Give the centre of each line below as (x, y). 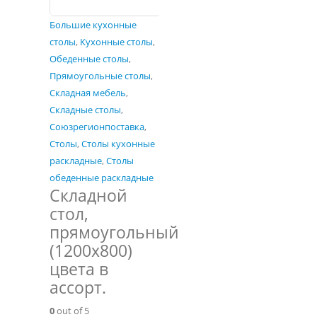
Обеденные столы (89, 59)
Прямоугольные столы (100, 76)
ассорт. (78, 287)
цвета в (79, 269)
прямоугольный (114, 232)
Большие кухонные (93, 25)
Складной (88, 195)
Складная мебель (88, 93)
